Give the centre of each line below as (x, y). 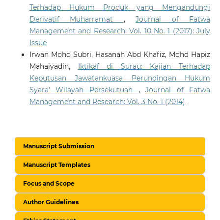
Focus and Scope (49, 183)
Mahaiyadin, (54, 66)
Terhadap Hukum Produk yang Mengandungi (120, 7)
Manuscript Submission (59, 146)
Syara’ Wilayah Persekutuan (84, 90)
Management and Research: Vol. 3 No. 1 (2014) (107, 101)
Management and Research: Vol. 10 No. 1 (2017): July (120, 31)
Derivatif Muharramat (76, 19)
